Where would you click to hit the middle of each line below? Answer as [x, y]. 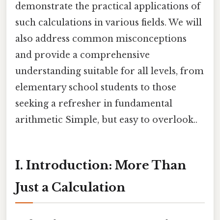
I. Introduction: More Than [101, 165]
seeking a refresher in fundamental [94, 103]
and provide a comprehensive [82, 55]
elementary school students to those [96, 87]
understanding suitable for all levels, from [110, 71]
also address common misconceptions [101, 39]
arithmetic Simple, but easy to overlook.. [106, 120]
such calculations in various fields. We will [109, 22]
